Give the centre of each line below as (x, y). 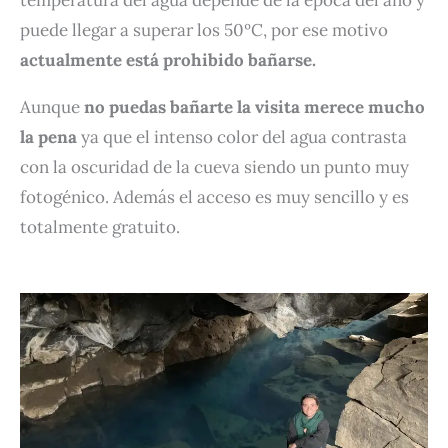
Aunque (52, 106)
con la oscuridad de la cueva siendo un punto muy (214, 166)
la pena (48, 136)
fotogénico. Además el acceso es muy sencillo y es (214, 196)
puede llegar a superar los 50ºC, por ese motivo (204, 29)
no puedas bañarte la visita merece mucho (254, 106)
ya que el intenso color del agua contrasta (242, 136)
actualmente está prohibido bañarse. (168, 59)
